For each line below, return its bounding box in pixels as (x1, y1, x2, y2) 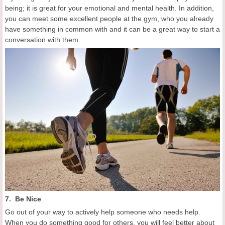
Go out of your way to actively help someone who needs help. (5, 208, 200, 216)
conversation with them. (5, 35, 80, 44)
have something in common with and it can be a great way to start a (5, 25, 220, 33)
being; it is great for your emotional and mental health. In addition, (5, 4, 214, 12)
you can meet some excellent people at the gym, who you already (5, 14, 213, 23)
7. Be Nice (5, 195, 41, 203)
